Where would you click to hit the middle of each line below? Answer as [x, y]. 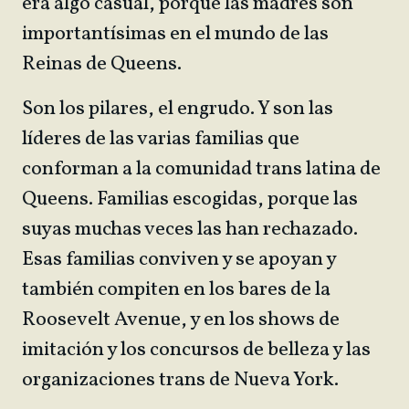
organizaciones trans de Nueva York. [180, 380]
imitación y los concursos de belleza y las [196, 350]
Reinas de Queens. [102, 64]
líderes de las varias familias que [161, 139]
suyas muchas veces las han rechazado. [190, 230]
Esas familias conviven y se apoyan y [179, 260]
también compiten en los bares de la [176, 290]
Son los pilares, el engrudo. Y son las [178, 109]
